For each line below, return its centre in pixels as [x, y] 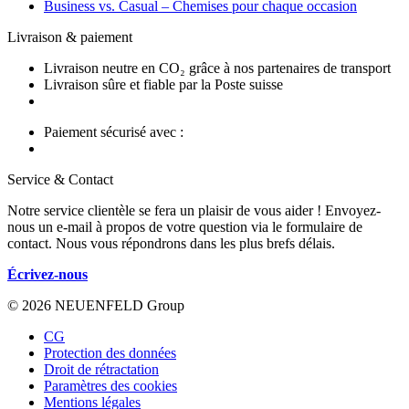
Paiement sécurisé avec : [114, 131]
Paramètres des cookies [110, 385]
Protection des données [110, 352]
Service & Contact [60, 179]
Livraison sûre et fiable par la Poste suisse [163, 84]
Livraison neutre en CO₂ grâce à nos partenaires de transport [217, 68]
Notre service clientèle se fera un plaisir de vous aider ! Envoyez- [194, 210]
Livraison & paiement [70, 37]
